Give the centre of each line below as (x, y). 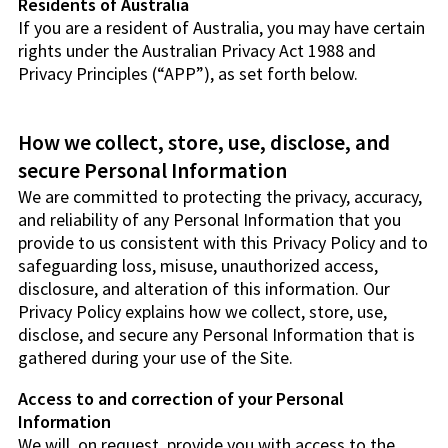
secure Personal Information (152, 170)
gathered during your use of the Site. (155, 357)
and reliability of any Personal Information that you (209, 219)
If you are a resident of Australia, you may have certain (221, 28)
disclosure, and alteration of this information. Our (204, 288)
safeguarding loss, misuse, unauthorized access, (198, 265)
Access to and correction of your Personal (181, 398)
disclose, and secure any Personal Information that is (216, 334)
